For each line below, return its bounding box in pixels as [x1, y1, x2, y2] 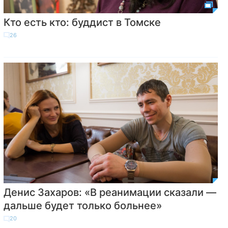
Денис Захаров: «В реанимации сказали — [3, 186, 216, 199]
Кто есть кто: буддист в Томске [3, 16, 161, 28]
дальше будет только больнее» [3, 199, 162, 212]
